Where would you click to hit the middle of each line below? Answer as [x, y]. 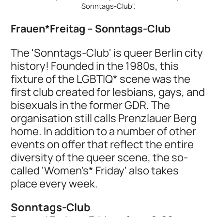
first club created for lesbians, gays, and [108, 92]
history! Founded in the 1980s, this [95, 66]
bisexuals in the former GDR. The [91, 105]
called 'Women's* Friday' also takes [95, 170]
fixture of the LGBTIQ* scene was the [101, 79]
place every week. [54, 184]
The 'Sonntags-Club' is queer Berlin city [107, 53]
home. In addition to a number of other [104, 131]
